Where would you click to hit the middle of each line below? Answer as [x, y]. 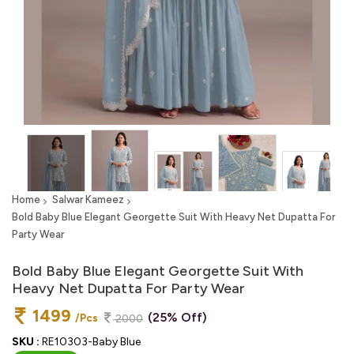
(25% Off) [177, 318]
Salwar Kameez [88, 200]
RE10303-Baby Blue [90, 341]
